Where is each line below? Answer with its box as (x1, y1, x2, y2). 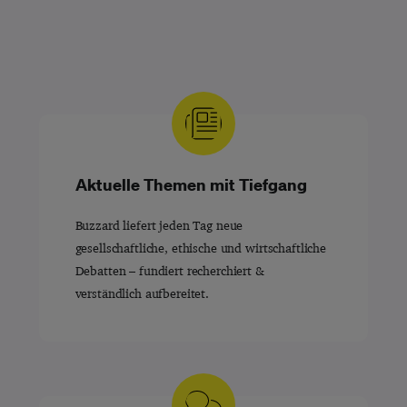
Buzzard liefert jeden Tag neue (74, 217, 243, 234)
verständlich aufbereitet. (74, 285, 210, 303)
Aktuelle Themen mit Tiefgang (74, 174, 307, 195)
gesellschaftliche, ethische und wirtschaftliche (74, 240, 326, 257)
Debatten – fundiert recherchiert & (74, 263, 264, 280)
